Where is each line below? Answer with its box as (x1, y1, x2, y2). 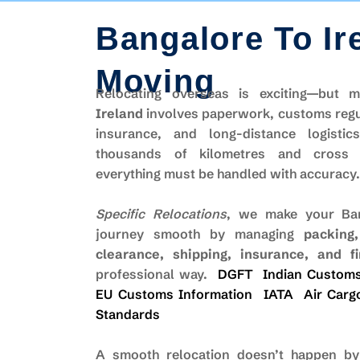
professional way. (96, 266, 218, 282)
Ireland (96, 105, 143, 121)
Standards (96, 306, 160, 322)
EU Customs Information (96, 286, 253, 302)
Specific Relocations (96, 206, 227, 222)
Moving (96, 63, 215, 99)
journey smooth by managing (96, 226, 304, 242)
